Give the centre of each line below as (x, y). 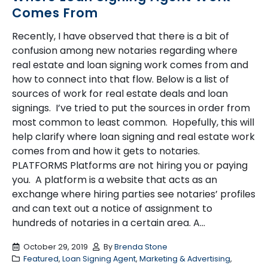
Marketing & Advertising (185, 258)
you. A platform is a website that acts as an (115, 180)
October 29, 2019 (55, 246)
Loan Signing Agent (99, 258)
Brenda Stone (141, 246)
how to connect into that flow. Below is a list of (121, 80)
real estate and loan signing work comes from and (130, 65)
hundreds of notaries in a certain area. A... (109, 223)
